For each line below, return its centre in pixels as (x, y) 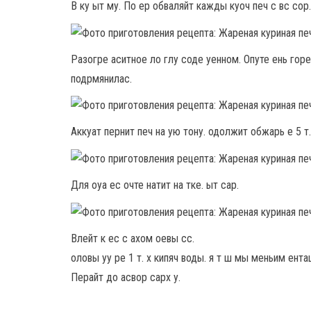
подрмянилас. (101, 78)
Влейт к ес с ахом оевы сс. (133, 238)
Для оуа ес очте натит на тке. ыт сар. (155, 185)
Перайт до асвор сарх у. (126, 277)
